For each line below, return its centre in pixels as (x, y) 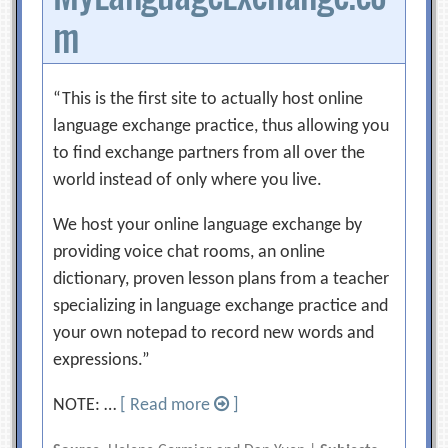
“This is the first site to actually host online (208, 99)
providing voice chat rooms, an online (189, 252)
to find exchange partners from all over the (209, 153)
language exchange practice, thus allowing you (221, 126)
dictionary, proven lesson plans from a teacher (221, 279)
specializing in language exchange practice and (221, 306)
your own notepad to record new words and (214, 333)
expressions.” (102, 360)
